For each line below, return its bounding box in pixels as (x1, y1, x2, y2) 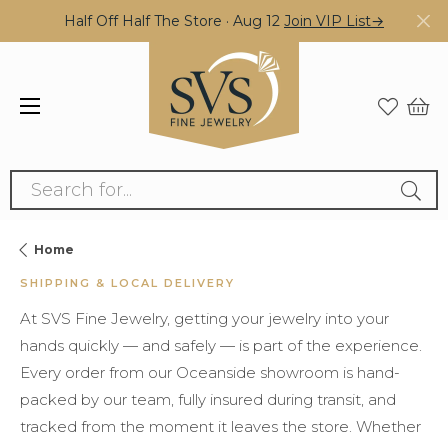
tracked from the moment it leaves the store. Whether (20, 417, 421, 436)
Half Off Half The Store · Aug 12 (64, 12, 284, 30)
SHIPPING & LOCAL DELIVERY (20, 276, 235, 290)
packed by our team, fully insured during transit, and (20, 390, 396, 409)
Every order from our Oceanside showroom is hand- (20, 363, 400, 382)
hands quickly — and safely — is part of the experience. (20, 336, 422, 355)
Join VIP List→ (284, 12, 384, 30)
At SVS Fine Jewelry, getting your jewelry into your (20, 309, 389, 328)
